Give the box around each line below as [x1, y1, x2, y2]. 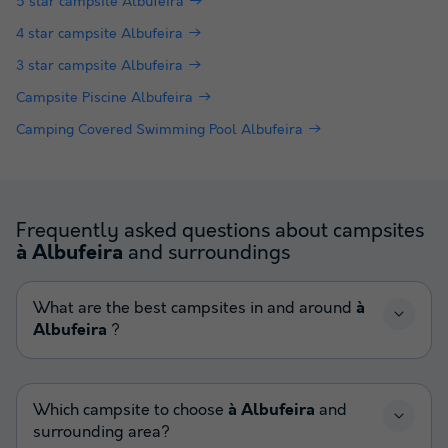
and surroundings [123, 240, 290, 265]
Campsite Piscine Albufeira [16, 89, 193, 106]
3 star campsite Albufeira [16, 57, 183, 74]
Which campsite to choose [33, 400, 228, 420]
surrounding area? [33, 422, 170, 442]
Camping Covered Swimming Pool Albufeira [16, 121, 303, 138]
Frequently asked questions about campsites [16, 218, 424, 243]
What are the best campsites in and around [33, 298, 356, 318]
